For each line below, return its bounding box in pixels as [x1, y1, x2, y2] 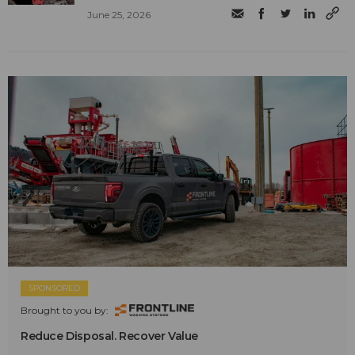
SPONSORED [29, 282, 80, 293]
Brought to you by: [21, 304, 109, 317]
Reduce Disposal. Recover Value [21, 329, 198, 344]
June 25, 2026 [87, 8, 151, 21]
